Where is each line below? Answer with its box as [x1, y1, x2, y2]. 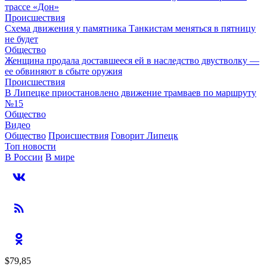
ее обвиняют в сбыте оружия [5, 66, 122, 76]
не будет [5, 34, 38, 44]
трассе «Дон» [5, 2, 59, 12]
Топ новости [5, 141, 56, 151]
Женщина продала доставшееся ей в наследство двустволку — [5, 55, 259, 66]
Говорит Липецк [111, 131, 178, 141]
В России [5, 152, 43, 162]
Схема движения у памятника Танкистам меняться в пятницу [5, 23, 256, 33]
